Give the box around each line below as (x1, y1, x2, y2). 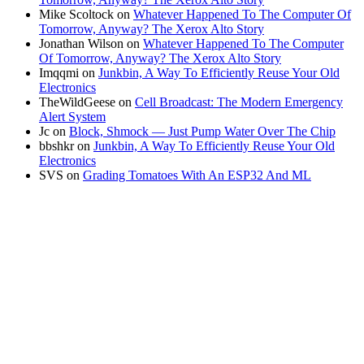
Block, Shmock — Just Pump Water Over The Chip (69, 124, 336, 139)
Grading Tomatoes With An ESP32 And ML (83, 168, 311, 183)
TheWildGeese (39, 95, 115, 110)
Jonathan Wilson (39, 37, 123, 51)
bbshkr (39, 139, 74, 154)
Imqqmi (39, 66, 79, 80)
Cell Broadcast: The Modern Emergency (135, 95, 343, 110)
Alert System (39, 110, 106, 124)
